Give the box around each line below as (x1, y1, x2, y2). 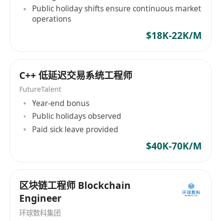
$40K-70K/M (146, 139, 202, 152)
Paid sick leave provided (32, 123, 119, 135)
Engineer (19, 192, 62, 205)
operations (32, 13, 72, 25)
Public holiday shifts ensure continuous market (32, 3, 202, 14)
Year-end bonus (32, 98, 90, 109)
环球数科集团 (19, 208, 61, 218)
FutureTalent (19, 84, 62, 94)
